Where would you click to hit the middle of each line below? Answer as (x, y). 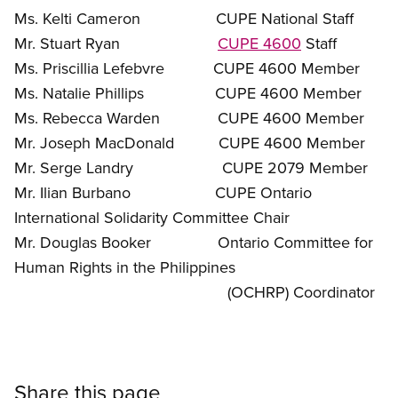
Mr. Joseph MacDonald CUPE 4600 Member (190, 143)
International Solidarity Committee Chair (152, 218)
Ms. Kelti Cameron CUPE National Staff (184, 19)
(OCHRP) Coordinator (195, 292)
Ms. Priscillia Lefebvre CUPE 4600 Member (187, 68)
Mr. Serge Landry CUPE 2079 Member (191, 168)
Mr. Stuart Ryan (116, 44)
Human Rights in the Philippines (125, 267)
